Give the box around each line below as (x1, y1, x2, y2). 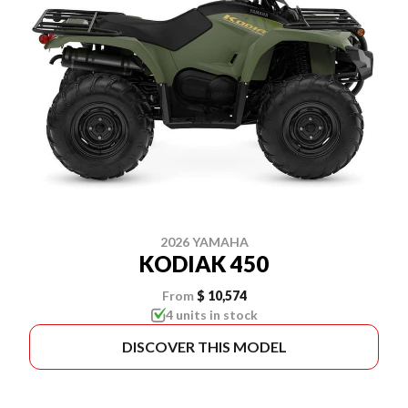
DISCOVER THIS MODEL (121, 337, 287, 355)
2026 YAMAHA (159, 233, 249, 250)
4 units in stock (165, 306, 258, 322)
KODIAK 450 (139, 250, 269, 277)
